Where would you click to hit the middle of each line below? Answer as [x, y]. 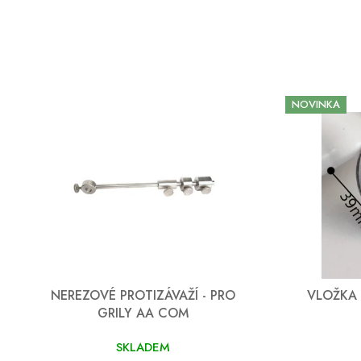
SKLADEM [143, 347]
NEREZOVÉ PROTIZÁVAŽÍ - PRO [143, 295]
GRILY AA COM [143, 313]
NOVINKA [316, 105]
